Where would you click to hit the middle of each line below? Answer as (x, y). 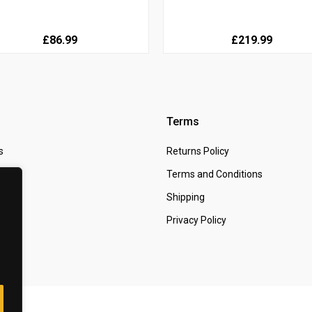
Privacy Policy (196, 220)
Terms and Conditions (214, 174)
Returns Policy (198, 151)
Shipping (186, 197)
